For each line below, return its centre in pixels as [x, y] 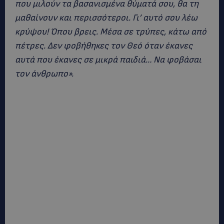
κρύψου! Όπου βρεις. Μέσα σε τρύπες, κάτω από [111, 32]
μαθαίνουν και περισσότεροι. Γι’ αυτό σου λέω [106, 18]
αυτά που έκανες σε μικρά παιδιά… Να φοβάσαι [108, 60]
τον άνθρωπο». [44, 74]
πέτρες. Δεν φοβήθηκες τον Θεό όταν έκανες [104, 46]
